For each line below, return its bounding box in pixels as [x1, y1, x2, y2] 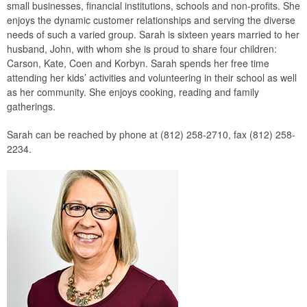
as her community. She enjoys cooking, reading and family [7, 85, 259, 99]
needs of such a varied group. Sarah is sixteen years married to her [7, 27, 299, 41]
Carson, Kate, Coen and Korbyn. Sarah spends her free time [7, 56, 269, 70]
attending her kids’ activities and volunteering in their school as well [7, 71, 297, 84]
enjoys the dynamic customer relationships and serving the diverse [7, 13, 295, 27]
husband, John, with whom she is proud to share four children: [7, 42, 277, 56]
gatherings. [7, 99, 56, 113]
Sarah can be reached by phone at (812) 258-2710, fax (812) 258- [7, 127, 295, 141]
